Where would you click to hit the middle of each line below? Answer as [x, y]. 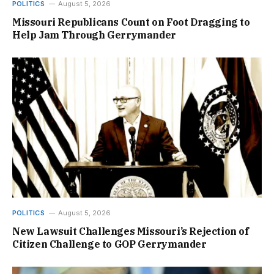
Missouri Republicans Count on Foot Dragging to [131, 22]
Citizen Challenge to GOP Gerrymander [109, 244]
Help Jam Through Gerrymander [94, 35]
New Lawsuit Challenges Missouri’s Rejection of [131, 231]
